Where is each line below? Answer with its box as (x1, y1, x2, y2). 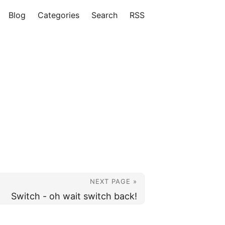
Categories (38, 10, 79, 20)
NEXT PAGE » (90, 177, 137, 185)
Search (91, 10, 118, 20)
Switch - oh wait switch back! (11, 191, 137, 201)
